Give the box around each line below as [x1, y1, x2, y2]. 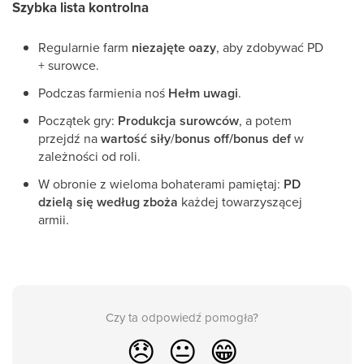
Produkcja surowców [118, 111, 239, 130]
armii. [38, 210, 69, 228]
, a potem [239, 111, 292, 129]
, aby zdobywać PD [216, 38, 323, 56]
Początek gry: [38, 111, 118, 129]
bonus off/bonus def [175, 129, 291, 148]
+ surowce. [38, 56, 99, 74]
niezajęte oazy [132, 38, 216, 57]
